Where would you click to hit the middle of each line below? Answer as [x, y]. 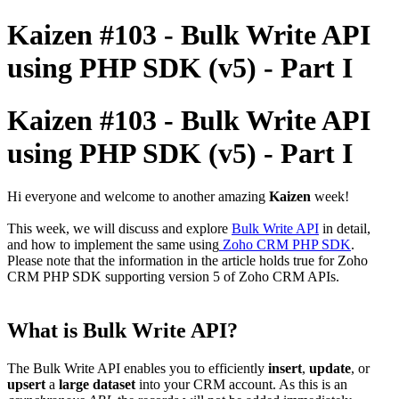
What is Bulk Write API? [122, 331]
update [330, 369]
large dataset [95, 385]
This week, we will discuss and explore [119, 229]
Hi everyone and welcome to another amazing [138, 197]
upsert [26, 385]
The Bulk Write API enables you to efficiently [138, 369]
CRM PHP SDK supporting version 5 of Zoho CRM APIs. [173, 277]
